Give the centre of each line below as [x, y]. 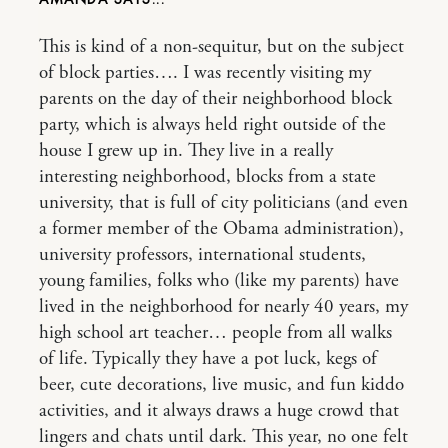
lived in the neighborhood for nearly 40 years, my [223, 307]
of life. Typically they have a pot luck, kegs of [208, 359]
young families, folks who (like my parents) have [219, 281]
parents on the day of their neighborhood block [215, 99]
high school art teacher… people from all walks [215, 333]
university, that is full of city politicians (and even [223, 203]
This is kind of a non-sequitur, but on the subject [221, 47]
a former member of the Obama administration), [221, 229]
